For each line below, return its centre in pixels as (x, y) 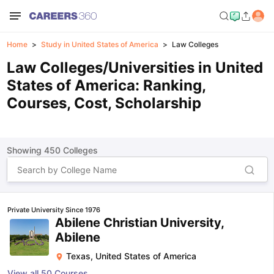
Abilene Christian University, (139, 223)
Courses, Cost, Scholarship (104, 103)
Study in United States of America (99, 44)
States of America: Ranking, (106, 85)
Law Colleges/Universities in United (135, 68)
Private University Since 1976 (54, 210)
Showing (25, 150)
